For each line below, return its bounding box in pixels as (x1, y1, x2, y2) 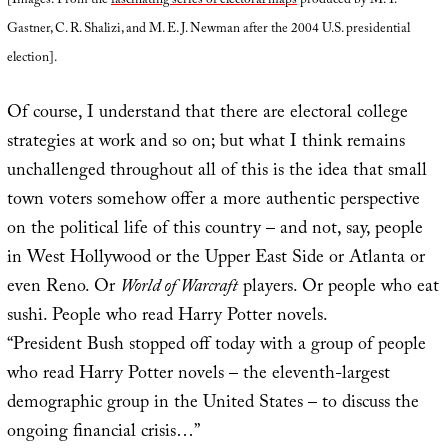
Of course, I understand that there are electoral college (6, 99, 408, 131)
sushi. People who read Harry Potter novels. (6, 302, 328, 334)
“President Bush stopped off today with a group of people (6, 331, 426, 363)
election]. (6, 48, 57, 71)
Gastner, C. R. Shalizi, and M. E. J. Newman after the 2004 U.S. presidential (6, 19, 410, 42)
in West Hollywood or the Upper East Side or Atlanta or (6, 244, 425, 276)
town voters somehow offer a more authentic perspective (6, 186, 420, 218)
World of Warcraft (119, 273, 238, 305)
